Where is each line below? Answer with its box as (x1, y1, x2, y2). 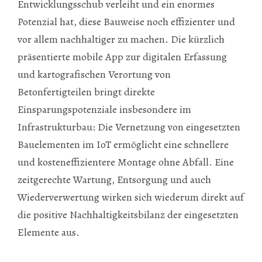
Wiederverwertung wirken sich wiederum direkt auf (18, 189, 244, 204)
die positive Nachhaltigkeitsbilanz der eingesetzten (18, 207, 239, 222)
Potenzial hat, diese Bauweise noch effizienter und (18, 14, 235, 29)
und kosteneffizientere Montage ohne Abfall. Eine (18, 154, 234, 169)
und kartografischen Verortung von (18, 67, 171, 81)
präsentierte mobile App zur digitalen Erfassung (18, 49, 227, 64)
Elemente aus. (18, 225, 80, 239)
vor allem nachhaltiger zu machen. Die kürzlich (18, 32, 225, 46)
